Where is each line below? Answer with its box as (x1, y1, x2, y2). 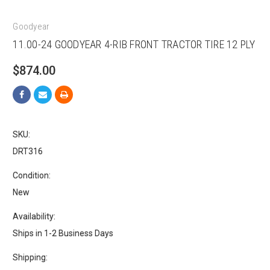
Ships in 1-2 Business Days (13, 228, 114, 238)
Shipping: (13, 252, 48, 262)
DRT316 (13, 146, 43, 156)
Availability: (13, 211, 56, 221)
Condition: (13, 170, 51, 180)
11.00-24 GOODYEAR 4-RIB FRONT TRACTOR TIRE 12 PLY (13, 37, 256, 51)
